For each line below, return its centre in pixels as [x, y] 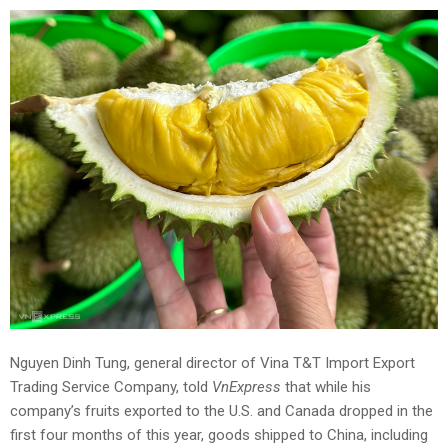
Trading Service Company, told [111, 386]
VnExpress [246, 386]
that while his [326, 386]
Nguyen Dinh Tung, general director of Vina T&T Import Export [212, 362]
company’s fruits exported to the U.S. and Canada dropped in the [221, 410]
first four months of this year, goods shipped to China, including [219, 434]
